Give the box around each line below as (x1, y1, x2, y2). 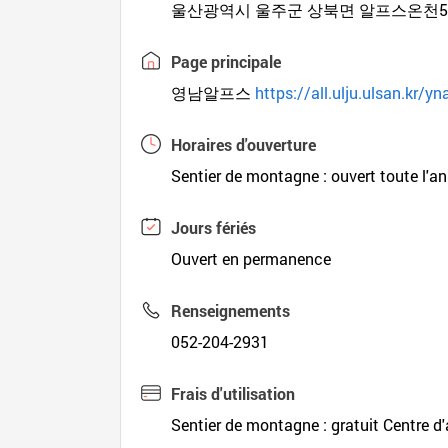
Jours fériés (171, 217, 257, 238)
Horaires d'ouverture (171, 134, 317, 155)
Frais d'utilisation (171, 383, 296, 404)
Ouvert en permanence (171, 248, 332, 269)
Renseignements (171, 300, 291, 321)
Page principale (171, 51, 282, 72)
